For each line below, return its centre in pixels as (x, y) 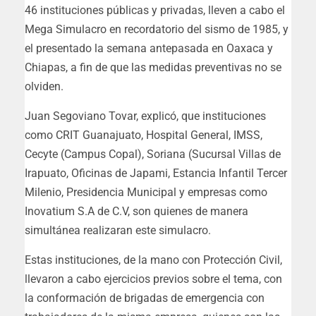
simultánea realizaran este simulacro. (118, 231)
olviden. (44, 87)
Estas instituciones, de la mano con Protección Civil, (153, 260)
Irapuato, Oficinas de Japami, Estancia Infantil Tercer (156, 174)
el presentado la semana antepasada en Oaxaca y (149, 49)
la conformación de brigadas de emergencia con (145, 298)
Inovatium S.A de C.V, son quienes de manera (136, 212)
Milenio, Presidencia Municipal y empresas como (146, 193)
